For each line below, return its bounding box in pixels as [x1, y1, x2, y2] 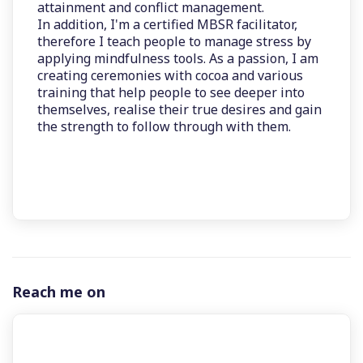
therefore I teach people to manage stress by [37, 32, 311, 50]
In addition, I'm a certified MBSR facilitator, [37, 15, 297, 33]
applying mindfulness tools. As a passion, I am [37, 49, 318, 67]
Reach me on [12, 282, 105, 301]
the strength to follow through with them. [37, 117, 291, 135]
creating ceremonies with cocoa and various [37, 66, 303, 84]
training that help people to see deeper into [37, 83, 305, 101]
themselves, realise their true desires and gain [37, 100, 322, 118]
